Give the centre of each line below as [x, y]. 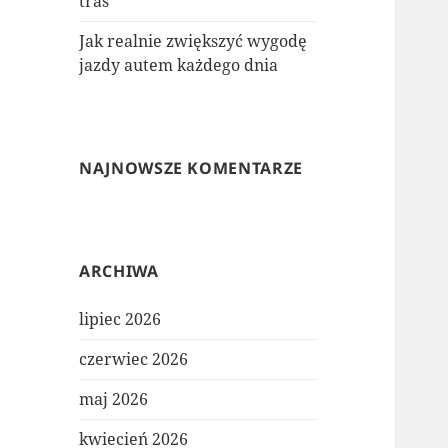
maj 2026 [114, 399]
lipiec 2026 [120, 319]
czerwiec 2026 [134, 359]
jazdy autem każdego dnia [179, 65]
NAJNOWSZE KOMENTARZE [191, 168]
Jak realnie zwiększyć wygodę [193, 41]
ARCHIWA [119, 271]
